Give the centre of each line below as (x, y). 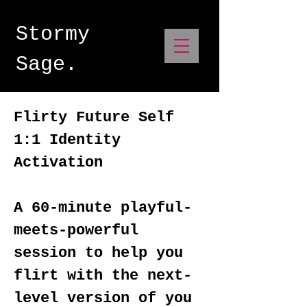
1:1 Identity (67, 140)
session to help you (98, 253)
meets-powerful (76, 231)
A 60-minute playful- (103, 208)
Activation (58, 163)
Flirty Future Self (94, 118)
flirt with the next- (103, 276)
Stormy (53, 34)
